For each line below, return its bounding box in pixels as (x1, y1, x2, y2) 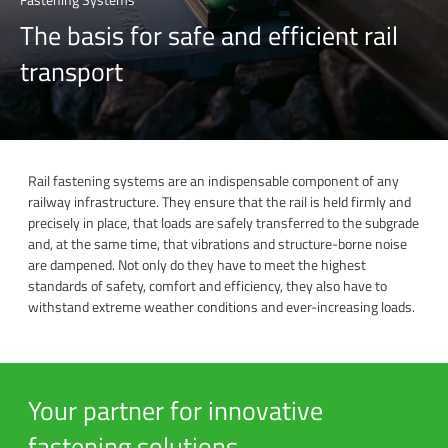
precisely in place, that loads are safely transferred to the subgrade (28, 211, 419, 233)
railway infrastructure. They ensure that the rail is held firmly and (28, 190, 411, 212)
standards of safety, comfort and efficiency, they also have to (28, 274, 387, 296)
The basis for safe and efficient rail (20, 15, 398, 55)
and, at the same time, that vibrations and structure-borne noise (28, 232, 407, 254)
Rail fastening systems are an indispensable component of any (28, 169, 399, 191)
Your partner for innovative (28, 390, 323, 430)
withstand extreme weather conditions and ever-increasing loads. (28, 295, 415, 317)
